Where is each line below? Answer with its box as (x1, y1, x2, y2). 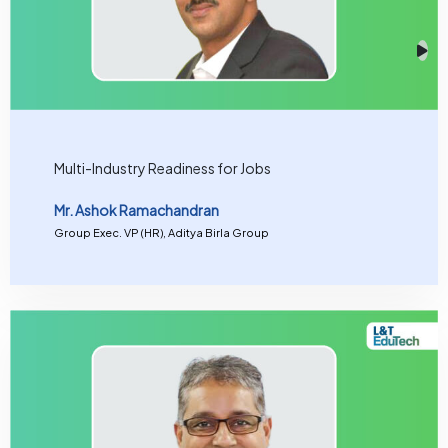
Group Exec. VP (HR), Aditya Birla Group (53, 226, 269, 240)
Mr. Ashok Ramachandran (53, 201, 219, 220)
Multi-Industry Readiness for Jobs (53, 158, 271, 177)
